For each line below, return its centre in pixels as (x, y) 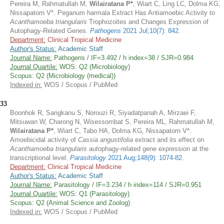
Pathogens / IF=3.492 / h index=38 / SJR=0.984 (123, 58)
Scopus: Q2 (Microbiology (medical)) (63, 76)
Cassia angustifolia (106, 140)
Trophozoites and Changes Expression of (148, 22)
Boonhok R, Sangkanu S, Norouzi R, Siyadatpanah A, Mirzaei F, (103, 113)
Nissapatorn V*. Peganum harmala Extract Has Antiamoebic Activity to (112, 13)
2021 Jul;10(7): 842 (150, 31)
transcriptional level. (40, 158)
